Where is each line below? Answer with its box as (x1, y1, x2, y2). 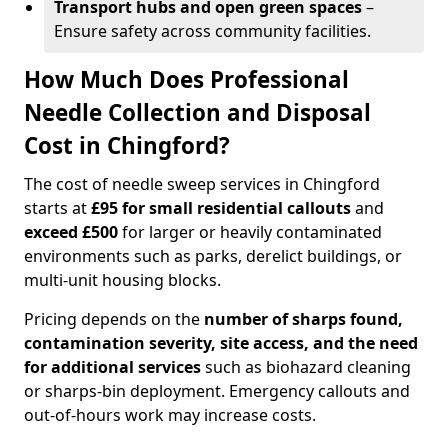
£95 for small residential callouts (91, 197, 351, 219)
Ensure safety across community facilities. (54, 20, 371, 42)
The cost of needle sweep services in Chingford (24, 173, 380, 195)
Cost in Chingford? (24, 130, 230, 161)
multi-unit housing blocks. (24, 269, 221, 291)
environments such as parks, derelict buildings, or (24, 245, 402, 267)
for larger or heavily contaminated (118, 221, 382, 243)
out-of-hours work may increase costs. (24, 404, 316, 426)
